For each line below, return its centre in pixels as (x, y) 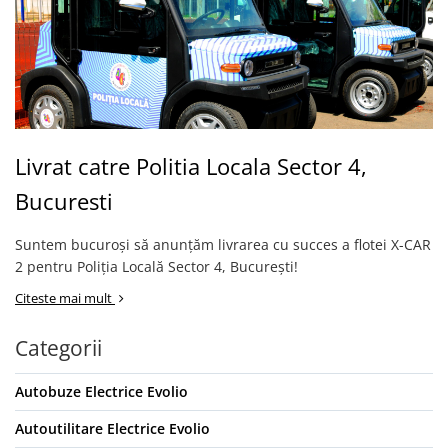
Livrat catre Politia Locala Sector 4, (191, 166)
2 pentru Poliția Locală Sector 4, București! (156, 266)
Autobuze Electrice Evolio (101, 391)
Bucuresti (64, 201)
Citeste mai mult (65, 298)
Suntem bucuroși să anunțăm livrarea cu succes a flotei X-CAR (223, 244)
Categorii (58, 348)
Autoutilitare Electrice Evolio (112, 428)
